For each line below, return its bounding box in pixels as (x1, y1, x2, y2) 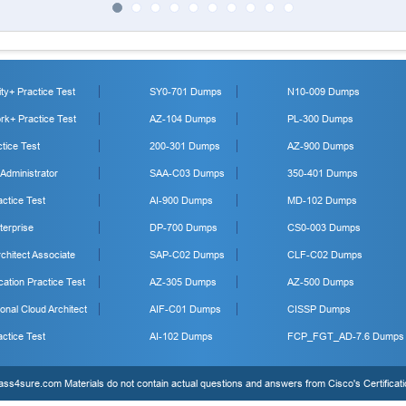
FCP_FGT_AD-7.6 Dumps (287, 331, 404, 342)
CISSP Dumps (287, 304, 351, 314)
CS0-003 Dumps (287, 222, 361, 233)
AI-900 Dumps (150, 195, 213, 206)
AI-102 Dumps (150, 331, 213, 342)
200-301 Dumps (150, 140, 220, 151)
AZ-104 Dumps (150, 113, 217, 124)
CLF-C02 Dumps (287, 249, 362, 260)
